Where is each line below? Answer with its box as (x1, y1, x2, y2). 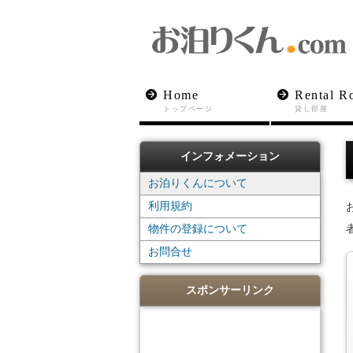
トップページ (163, 105, 214, 113)
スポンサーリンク (186, 284, 274, 296)
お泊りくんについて (148, 177, 247, 189)
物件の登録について (148, 223, 247, 235)
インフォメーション (180, 150, 280, 162)
